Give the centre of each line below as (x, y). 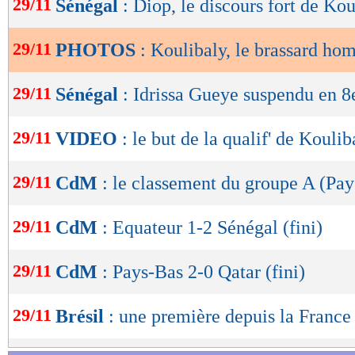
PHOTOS (98, 50)
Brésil (82, 317)
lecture (55, 35)
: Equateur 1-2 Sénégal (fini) (212, 228)
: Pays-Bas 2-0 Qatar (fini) (204, 272)
